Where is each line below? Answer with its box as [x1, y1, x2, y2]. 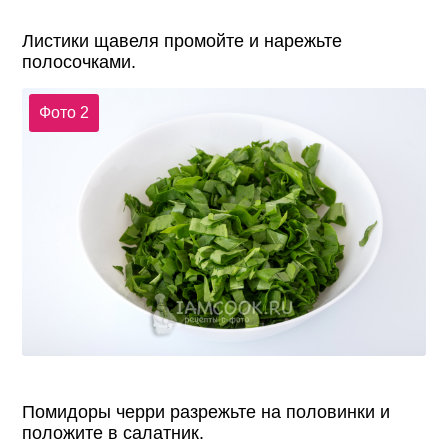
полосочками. [22, 51, 137, 72]
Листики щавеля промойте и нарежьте [22, 30, 343, 51]
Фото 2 [38, 104, 89, 122]
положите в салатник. [22, 423, 205, 444]
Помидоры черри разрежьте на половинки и [22, 402, 391, 423]
